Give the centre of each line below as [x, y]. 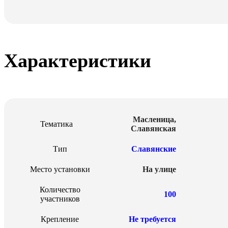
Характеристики [78, 61]
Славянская [153, 128]
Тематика [57, 124]
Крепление [60, 219]
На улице [159, 169]
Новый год [181, 77]
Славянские [154, 149]
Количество [60, 189]
